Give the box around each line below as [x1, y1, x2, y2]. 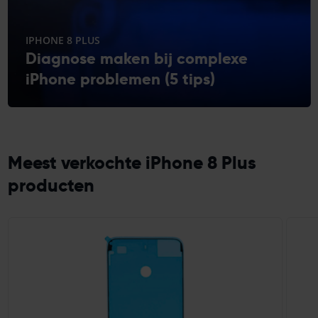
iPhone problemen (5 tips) [25, 68, 215, 89]
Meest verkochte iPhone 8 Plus [7, 150, 256, 174]
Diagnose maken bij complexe [25, 48, 248, 68]
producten [7, 173, 94, 197]
